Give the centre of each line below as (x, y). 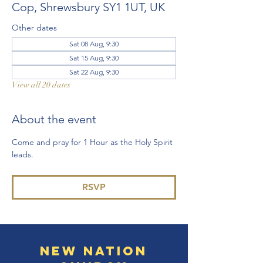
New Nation (94, 251)
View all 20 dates (41, 85)
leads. (24, 154)
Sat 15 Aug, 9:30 (94, 58)
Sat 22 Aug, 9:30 (94, 72)
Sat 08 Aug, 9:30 (94, 44)
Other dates (34, 28)
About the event (54, 119)
